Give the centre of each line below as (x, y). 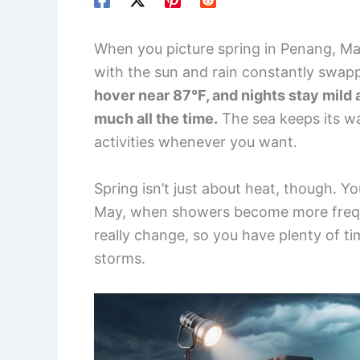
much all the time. (156, 119)
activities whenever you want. (196, 142)
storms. (120, 259)
